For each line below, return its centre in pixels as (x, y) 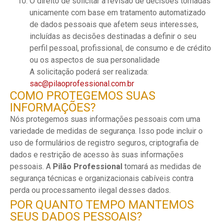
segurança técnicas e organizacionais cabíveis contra (102, 178)
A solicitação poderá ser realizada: (89, 72)
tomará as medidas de (162, 166)
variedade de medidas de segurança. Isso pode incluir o (106, 131)
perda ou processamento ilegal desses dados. (91, 190)
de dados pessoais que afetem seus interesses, (114, 24)
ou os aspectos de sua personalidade (95, 60)
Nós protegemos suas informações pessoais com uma (105, 119)
